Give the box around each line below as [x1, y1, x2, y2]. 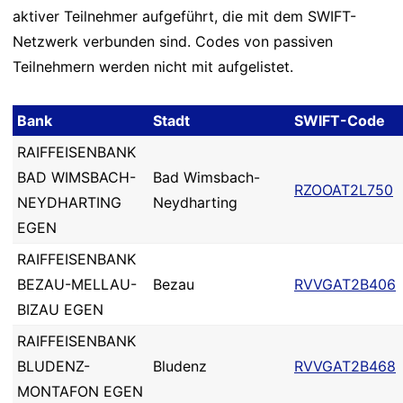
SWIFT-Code [294, 112, 385, 130]
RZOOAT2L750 [294, 181, 393, 199]
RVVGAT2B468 [294, 357, 396, 375]
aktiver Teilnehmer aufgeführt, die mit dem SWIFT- [13, 7, 356, 25]
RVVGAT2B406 [294, 275, 396, 293]
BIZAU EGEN [17, 300, 103, 318]
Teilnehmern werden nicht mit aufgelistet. [13, 58, 293, 76]
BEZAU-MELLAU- [17, 275, 137, 293]
